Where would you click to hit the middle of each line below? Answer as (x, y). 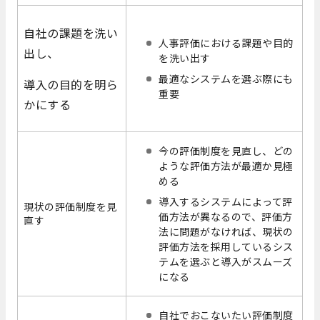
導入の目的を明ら (71, 85)
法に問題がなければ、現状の (226, 232)
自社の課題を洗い (71, 33)
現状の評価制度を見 (70, 207)
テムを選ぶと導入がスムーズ (226, 262)
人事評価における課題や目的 (226, 43)
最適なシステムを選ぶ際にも (226, 79)
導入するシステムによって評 (226, 202)
